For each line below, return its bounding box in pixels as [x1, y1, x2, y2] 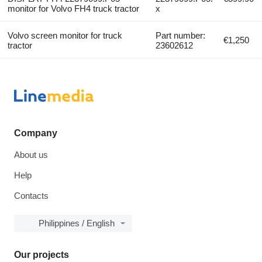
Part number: [156, 30, 206, 41]
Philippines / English [39, 218, 115, 229]
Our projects [14, 250, 69, 260]
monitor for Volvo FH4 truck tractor [7, 4, 139, 14]
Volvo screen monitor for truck [7, 30, 122, 41]
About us [14, 150, 48, 160]
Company [14, 128, 57, 139]
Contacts [14, 191, 49, 201]
